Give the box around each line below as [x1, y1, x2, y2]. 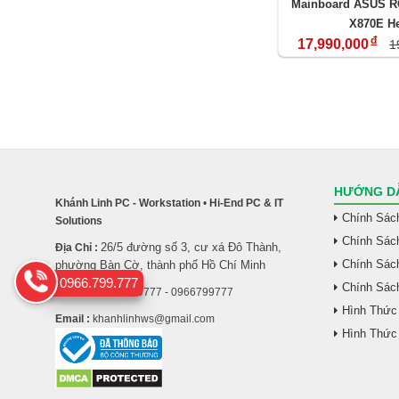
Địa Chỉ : [55, 240, 98, 254]
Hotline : [55, 285, 97, 298]
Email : [55, 312, 90, 325]
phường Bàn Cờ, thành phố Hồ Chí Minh [55, 257, 265, 272]
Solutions [55, 214, 102, 227]
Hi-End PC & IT [207, 196, 283, 209]
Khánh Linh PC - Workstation [55, 196, 203, 209]
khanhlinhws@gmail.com [90, 312, 215, 325]
